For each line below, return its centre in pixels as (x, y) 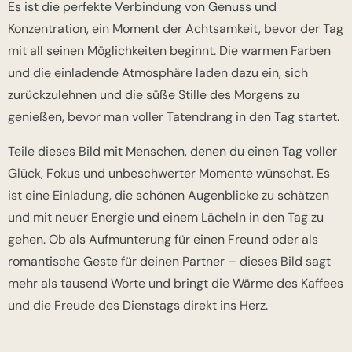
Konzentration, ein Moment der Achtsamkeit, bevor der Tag (176, 29)
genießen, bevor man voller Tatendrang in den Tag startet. (174, 117)
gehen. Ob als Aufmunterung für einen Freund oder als (163, 240)
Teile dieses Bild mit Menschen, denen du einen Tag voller (172, 152)
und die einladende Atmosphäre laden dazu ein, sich (158, 73)
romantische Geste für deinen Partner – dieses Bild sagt (169, 262)
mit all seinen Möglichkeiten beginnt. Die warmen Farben (169, 51)
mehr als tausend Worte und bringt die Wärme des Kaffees (176, 284)
